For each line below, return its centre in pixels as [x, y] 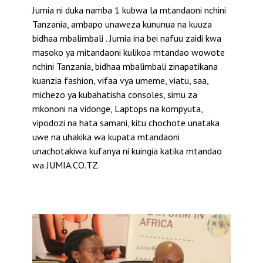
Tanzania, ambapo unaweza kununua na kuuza [122, 24]
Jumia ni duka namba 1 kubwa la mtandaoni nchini [129, 10]
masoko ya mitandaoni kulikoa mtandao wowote [129, 52]
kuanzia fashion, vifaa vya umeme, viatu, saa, [120, 80]
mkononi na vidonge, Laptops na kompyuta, [117, 108]
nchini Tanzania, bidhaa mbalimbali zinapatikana [125, 66]
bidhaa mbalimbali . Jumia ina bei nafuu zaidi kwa [127, 38]
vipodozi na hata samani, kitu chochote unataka [126, 122]
